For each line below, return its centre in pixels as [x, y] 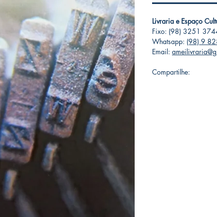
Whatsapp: [169, 41]
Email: [162, 52]
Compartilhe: [171, 72]
